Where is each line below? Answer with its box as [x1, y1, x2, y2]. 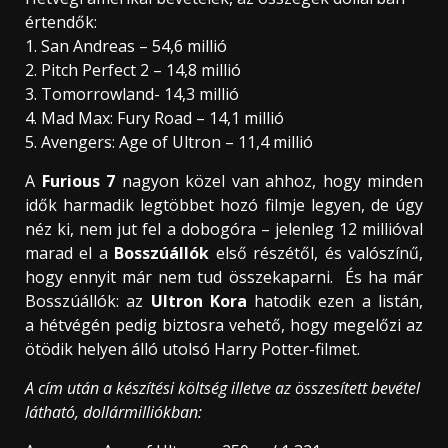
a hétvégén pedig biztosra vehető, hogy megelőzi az [25, 313, 423, 336]
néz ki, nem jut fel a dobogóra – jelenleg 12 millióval [25, 217, 423, 240]
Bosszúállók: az [25, 289, 151, 312]
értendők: [25, 10, 97, 33]
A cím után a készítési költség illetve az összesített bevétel [25, 376, 420, 399]
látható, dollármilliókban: [25, 400, 202, 423]
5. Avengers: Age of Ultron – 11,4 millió [25, 130, 313, 153]
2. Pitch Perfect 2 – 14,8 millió [25, 58, 241, 81]
